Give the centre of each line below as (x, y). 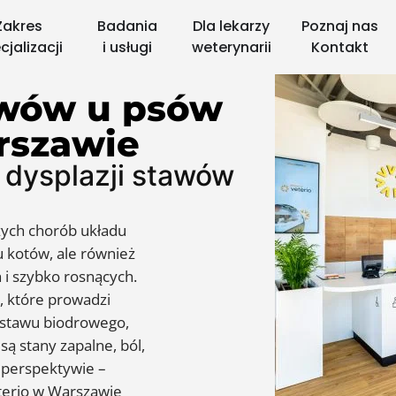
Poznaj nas (339, 26)
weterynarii (231, 47)
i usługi (127, 47)
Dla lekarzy (232, 26)
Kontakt (339, 47)
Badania (127, 26)
